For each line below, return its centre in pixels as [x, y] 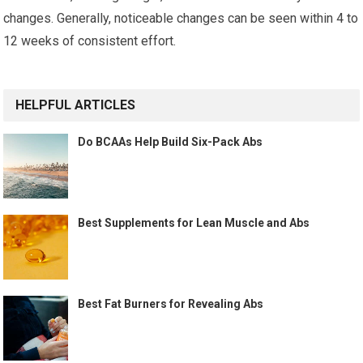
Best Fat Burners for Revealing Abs [171, 304]
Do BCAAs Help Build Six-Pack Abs [171, 142]
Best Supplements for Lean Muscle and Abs [194, 223]
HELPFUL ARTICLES [76, 105]
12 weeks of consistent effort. [90, 41]
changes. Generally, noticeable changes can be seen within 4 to [181, 18]
